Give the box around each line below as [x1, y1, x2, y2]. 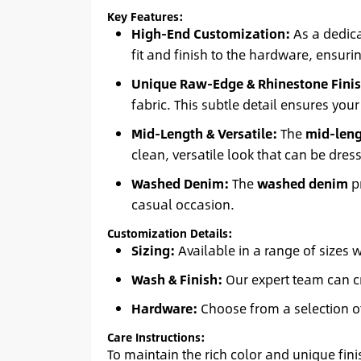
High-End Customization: [131, 23, 290, 44]
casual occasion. [131, 193, 234, 214]
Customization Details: [106, 224, 233, 242]
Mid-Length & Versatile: [131, 122, 277, 143]
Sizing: [131, 239, 175, 260]
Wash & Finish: [131, 268, 222, 289]
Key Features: [106, 7, 184, 25]
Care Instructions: [106, 328, 205, 346]
